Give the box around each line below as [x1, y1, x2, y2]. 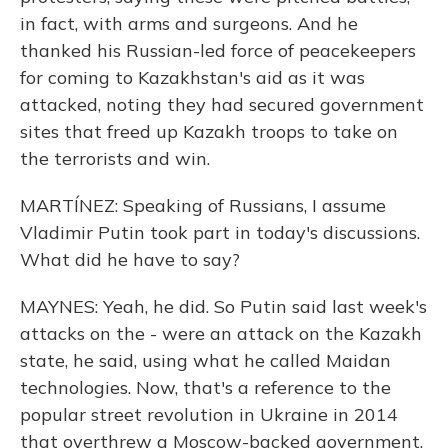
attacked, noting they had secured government [20, 93, 424, 116]
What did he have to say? [20, 248, 240, 271]
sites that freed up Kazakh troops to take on [20, 120, 398, 143]
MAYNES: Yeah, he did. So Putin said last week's [20, 295, 427, 318]
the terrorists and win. [20, 147, 210, 170]
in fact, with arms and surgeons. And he [20, 12, 358, 35]
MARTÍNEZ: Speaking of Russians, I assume [20, 194, 386, 217]
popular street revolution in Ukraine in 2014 [20, 403, 398, 426]
